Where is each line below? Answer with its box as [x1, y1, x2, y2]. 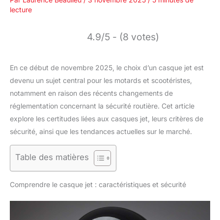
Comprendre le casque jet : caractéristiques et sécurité [10, 180, 186, 189]
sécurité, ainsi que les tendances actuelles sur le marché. [10, 127, 192, 136]
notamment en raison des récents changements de [10, 88, 173, 97]
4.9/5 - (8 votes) [87, 30, 159, 43]
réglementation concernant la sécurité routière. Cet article [10, 101, 194, 110]
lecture [10, 5, 32, 14]
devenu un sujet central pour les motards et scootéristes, [10, 76, 192, 84]
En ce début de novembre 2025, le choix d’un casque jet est [10, 63, 204, 72]
